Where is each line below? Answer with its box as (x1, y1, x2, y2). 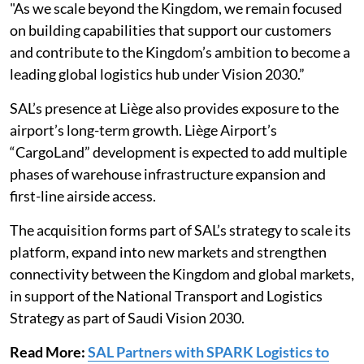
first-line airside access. (10, 187, 156, 206)
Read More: (10, 343, 85, 362)
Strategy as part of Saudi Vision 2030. (10, 309, 245, 327)
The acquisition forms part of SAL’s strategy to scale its (10, 221, 351, 240)
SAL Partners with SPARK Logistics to (88, 343, 329, 362)
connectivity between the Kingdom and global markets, (10, 265, 354, 284)
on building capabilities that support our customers (10, 21, 331, 40)
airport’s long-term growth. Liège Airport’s (10, 121, 277, 140)
